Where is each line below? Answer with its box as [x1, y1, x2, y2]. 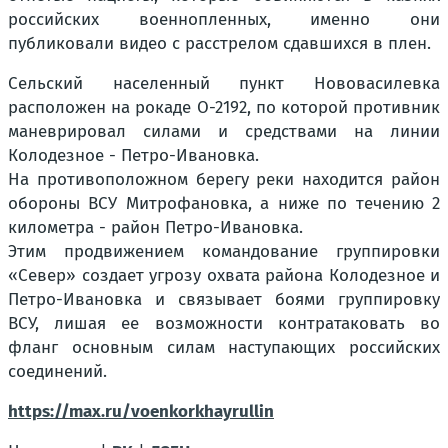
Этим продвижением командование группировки [8, 241, 440, 263]
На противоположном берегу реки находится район [8, 169, 440, 191]
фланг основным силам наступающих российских [8, 337, 440, 359]
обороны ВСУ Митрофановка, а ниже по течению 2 [8, 193, 440, 215]
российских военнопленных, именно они [8, 9, 440, 31]
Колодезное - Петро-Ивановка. [8, 145, 259, 167]
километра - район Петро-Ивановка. [8, 217, 303, 239]
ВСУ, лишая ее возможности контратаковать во [8, 313, 440, 335]
